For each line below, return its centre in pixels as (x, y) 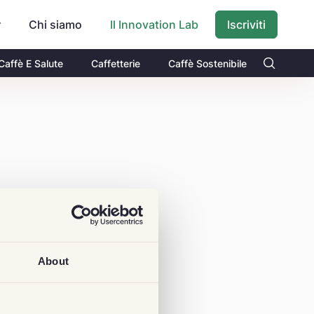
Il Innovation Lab (154, 25)
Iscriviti (246, 25)
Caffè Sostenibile (207, 63)
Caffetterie (116, 63)
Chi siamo (55, 25)
